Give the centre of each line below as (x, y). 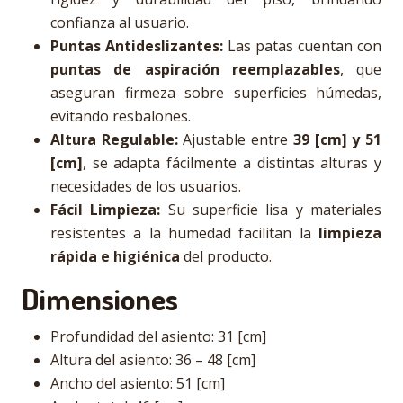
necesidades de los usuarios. (146, 186)
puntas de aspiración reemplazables (195, 69)
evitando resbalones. (121, 116)
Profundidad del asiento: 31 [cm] (158, 336)
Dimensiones (100, 299)
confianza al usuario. (120, 22)
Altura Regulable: (114, 139)
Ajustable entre (235, 139)
